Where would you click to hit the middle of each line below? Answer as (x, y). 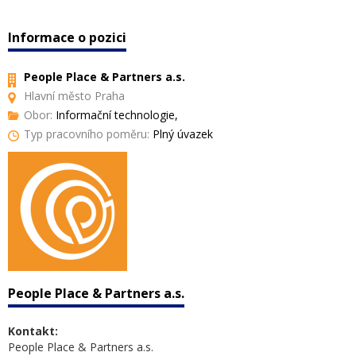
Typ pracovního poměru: (87, 134)
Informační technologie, (115, 115)
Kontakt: (33, 331)
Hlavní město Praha (74, 96)
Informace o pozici (67, 37)
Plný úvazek (181, 134)
